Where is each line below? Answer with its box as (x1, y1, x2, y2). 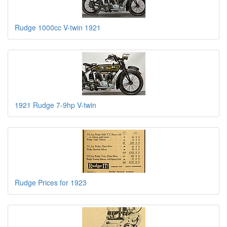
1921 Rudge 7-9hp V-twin (15, 100, 96, 110)
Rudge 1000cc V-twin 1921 (15, 22, 101, 33)
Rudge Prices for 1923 (15, 177, 87, 188)
